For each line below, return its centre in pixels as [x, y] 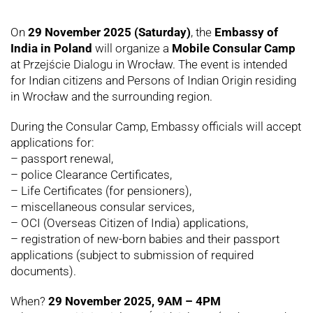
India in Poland [51, 49]
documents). [43, 271]
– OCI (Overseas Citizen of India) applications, [129, 223]
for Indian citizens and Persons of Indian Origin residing [153, 81]
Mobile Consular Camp [234, 49]
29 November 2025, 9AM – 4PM [134, 301]
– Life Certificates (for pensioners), [101, 191]
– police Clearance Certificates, [91, 175]
